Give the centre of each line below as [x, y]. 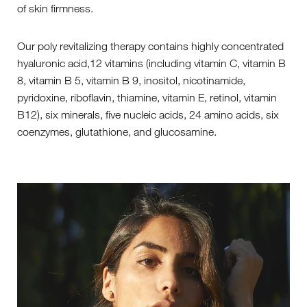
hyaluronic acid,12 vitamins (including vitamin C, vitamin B [151, 63]
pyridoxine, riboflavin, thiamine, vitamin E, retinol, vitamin [147, 97]
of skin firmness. [55, 8]
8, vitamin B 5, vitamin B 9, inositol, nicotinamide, [131, 80]
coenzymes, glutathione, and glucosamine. [117, 132]
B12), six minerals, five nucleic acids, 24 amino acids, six [148, 114]
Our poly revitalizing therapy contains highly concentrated [150, 46]
